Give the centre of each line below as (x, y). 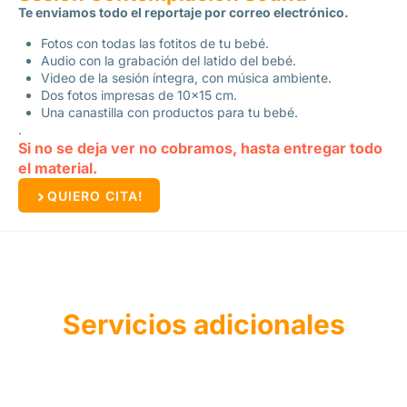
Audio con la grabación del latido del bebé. (169, 60)
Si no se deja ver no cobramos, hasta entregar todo (200, 148)
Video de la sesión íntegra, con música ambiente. (187, 78)
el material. (60, 168)
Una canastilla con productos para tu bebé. (170, 112)
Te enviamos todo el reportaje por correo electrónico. (184, 12)
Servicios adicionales (203, 324)
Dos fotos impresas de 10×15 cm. (139, 95)
